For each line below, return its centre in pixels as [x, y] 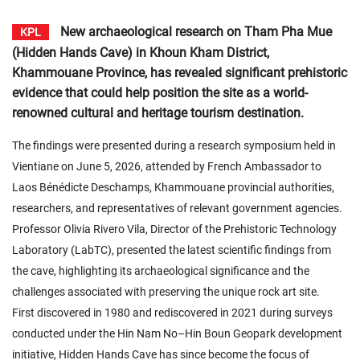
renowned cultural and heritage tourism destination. [158, 113]
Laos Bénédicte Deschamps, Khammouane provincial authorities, [173, 187]
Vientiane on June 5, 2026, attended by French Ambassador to [167, 166]
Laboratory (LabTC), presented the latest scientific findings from [172, 250]
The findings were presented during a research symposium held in [174, 145]
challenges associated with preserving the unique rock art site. [166, 292]
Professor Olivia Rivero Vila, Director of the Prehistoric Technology [174, 229]
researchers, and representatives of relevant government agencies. [177, 208]
